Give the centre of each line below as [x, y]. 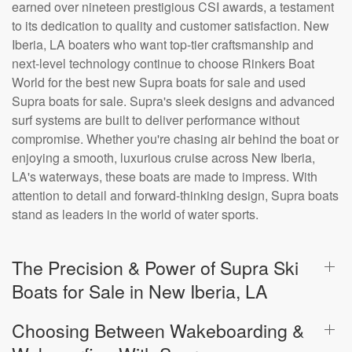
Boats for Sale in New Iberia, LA [139, 291]
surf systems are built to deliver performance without [156, 120]
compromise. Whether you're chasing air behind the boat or [175, 139]
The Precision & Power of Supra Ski [155, 268]
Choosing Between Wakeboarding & [158, 330]
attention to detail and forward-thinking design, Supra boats [175, 196]
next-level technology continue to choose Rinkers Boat [163, 64]
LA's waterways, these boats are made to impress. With [165, 177]
